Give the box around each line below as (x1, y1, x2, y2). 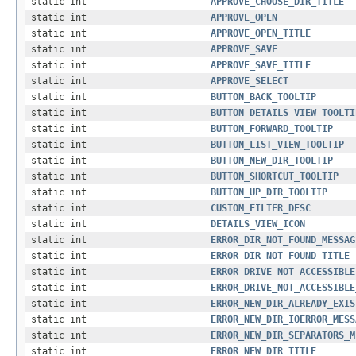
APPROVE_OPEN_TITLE (211, 28, 311, 40)
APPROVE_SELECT (211, 75, 288, 87)
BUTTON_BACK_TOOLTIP (211, 91, 316, 103)
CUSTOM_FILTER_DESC (211, 203, 311, 215)
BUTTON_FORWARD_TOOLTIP (211, 123, 333, 135)
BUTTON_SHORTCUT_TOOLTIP (211, 171, 339, 183)
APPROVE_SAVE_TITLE (211, 60, 311, 72)
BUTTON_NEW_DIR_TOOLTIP (211, 155, 333, 167)
